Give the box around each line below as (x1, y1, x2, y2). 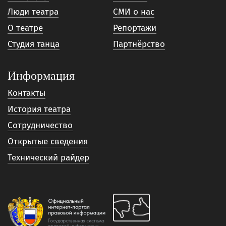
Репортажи (113, 23, 156, 33)
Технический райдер (8, 152, 89, 163)
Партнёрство (113, 39, 165, 49)
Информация (8, 69, 75, 82)
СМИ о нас (113, 7, 154, 17)
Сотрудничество (8, 120, 73, 131)
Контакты (8, 88, 45, 98)
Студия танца (8, 39, 60, 49)
